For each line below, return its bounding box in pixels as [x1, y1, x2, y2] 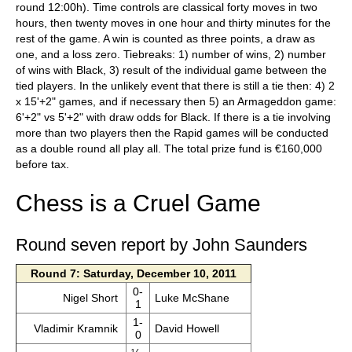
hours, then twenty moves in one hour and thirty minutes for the [16, 16, 331, 29]
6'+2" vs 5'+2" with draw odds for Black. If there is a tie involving [16, 111, 331, 123]
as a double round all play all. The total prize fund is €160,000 [16, 142, 322, 155]
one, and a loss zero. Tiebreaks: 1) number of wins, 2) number [16, 48, 326, 60]
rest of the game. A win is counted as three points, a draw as [16, 32, 315, 45]
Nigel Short [63, 291, 122, 304]
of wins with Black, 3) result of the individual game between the [16, 64, 327, 76]
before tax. [16, 158, 69, 170]
